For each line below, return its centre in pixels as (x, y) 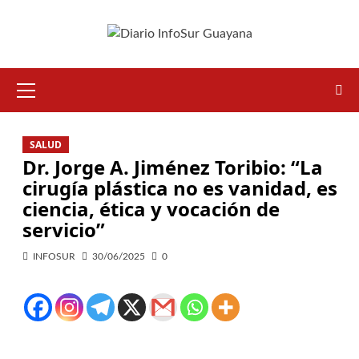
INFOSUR (54, 257)
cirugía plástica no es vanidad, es (179, 188)
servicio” (63, 230)
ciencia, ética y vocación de (151, 209)
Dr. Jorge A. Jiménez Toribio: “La (172, 167)
